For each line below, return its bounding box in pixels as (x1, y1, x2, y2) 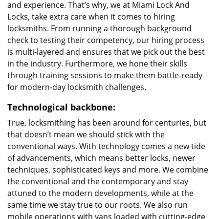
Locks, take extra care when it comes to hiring (7, 11, 175, 22)
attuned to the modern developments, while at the (7, 188, 194, 198)
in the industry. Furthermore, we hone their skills (7, 58, 187, 69)
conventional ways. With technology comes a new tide (7, 141, 205, 152)
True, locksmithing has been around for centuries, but (7, 117, 206, 128)
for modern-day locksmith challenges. (7, 82, 146, 92)
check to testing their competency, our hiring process (7, 35, 204, 45)
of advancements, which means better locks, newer (7, 153, 196, 163)
